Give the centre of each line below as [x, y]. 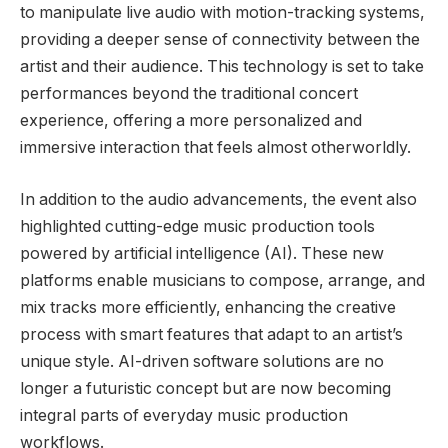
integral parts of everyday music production [184, 415]
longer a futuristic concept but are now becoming [205, 388]
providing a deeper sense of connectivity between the [220, 40]
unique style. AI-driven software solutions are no [202, 361]
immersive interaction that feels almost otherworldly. [215, 148]
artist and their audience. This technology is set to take [222, 67]
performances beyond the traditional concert [189, 94]
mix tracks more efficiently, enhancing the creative [208, 307]
